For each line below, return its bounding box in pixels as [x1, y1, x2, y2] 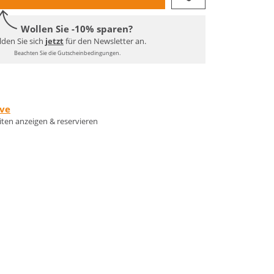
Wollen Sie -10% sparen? [21, 22, 133, 35]
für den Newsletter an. [64, 35, 146, 46]
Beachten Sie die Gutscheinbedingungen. [13, 48, 120, 57]
